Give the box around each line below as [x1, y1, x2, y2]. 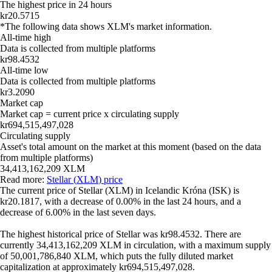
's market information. [129, 21, 212, 32]
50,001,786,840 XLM [10, 251, 95, 261]
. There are [200, 229, 241, 239]
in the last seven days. [70, 207, 156, 217]
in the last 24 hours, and [141, 196, 237, 206]
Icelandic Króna [145, 185, 206, 195]
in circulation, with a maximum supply [121, 240, 271, 250]
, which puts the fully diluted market [95, 251, 233, 261]
